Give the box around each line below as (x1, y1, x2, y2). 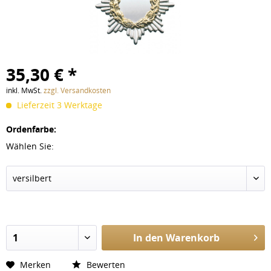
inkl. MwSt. (6, 85, 44, 96)
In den (132, 231, 163, 244)
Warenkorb (165, 231, 220, 244)
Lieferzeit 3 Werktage (15, 99, 102, 111)
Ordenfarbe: (6, 123, 56, 135)
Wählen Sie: (6, 140, 54, 152)
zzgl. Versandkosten (44, 85, 111, 96)
